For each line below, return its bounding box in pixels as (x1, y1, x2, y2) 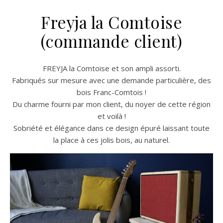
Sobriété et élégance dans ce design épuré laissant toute (13, 123, 210, 133)
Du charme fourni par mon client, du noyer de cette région (12, 99, 211, 109)
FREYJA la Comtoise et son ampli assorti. (46, 63, 181, 73)
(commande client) (40, 30, 183, 52)
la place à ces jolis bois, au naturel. (53, 135, 170, 145)
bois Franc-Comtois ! (77, 87, 146, 97)
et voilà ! (97, 111, 126, 121)
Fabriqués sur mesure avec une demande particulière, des (12, 75, 211, 85)
